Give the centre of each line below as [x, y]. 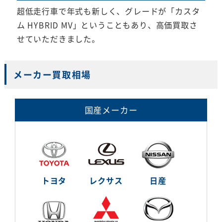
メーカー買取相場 [52, 74]
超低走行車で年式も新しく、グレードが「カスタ [108, 11]
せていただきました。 [58, 38]
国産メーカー [111, 110]
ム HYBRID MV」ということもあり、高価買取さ [107, 25]
